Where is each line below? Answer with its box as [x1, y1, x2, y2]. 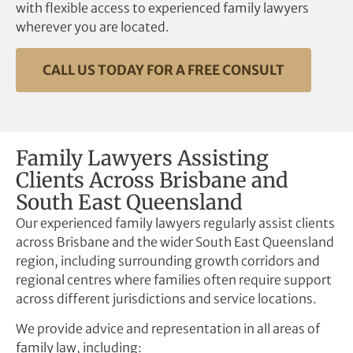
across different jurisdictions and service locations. [16, 290, 317, 307]
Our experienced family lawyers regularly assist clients [16, 214, 335, 231]
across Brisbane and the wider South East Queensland [16, 233, 334, 250]
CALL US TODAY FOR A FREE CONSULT [43, 61, 284, 79]
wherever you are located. [16, 19, 169, 35]
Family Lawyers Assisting [16, 144, 269, 171]
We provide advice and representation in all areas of [16, 320, 320, 336]
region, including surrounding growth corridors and [16, 252, 320, 269]
